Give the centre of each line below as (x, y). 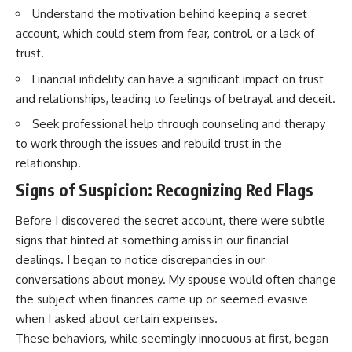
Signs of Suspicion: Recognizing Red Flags (165, 189)
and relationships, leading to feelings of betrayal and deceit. (176, 98)
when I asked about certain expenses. (117, 319)
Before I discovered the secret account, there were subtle (170, 221)
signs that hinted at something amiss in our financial (152, 240)
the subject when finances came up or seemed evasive (162, 299)
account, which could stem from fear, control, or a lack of (165, 34)
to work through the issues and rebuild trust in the (149, 144)
